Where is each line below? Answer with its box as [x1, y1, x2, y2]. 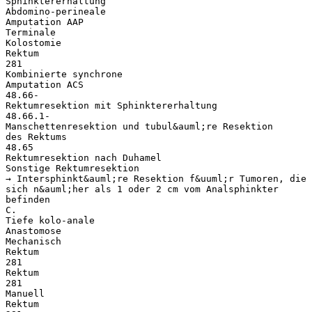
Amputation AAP [6, 16, 84, 27]
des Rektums [6, 131, 67, 142]
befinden [6, 194, 50, 205]
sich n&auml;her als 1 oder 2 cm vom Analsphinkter [6, 183, 279, 194]
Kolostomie [6, 37, 61, 48]
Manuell [6, 288, 45, 299]
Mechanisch [6, 235, 61, 247]
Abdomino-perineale [6, 6, 106, 17]
